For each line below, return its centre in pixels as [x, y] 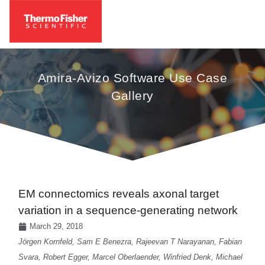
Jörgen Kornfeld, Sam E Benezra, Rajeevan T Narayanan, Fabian [130, 241]
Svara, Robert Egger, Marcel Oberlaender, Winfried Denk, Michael [131, 257]
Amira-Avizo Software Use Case [132, 77]
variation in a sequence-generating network [128, 210]
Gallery [132, 95]
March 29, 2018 [56, 226]
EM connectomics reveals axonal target [119, 193]
